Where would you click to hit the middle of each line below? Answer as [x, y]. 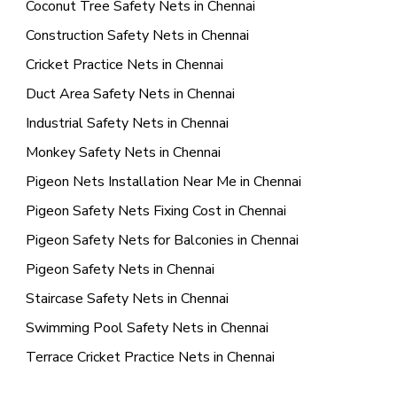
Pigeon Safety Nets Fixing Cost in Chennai [156, 211]
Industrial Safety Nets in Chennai [127, 124]
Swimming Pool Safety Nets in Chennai [147, 328]
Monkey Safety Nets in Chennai [123, 153]
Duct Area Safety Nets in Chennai [130, 94]
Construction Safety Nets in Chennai [137, 36]
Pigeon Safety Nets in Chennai [120, 270]
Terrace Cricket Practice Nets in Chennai [150, 358]
